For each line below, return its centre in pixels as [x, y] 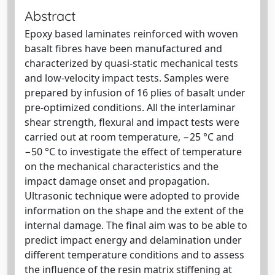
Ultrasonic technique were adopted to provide [132, 196]
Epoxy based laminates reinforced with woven [131, 34]
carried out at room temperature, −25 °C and [129, 137]
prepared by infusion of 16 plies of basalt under [135, 93]
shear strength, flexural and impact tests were [132, 122]
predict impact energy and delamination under [133, 240]
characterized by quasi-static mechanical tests [131, 63]
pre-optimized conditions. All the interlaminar [130, 107]
